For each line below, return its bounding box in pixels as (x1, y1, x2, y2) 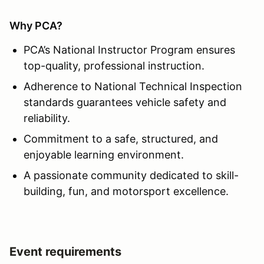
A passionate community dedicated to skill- (24, 169, 239, 181)
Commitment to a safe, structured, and (24, 132, 218, 145)
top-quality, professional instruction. (24, 59, 204, 72)
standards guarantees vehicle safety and (24, 95, 226, 108)
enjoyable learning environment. (24, 148, 184, 161)
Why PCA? (9, 19, 62, 32)
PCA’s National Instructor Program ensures (24, 43, 235, 56)
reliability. (24, 111, 70, 124)
